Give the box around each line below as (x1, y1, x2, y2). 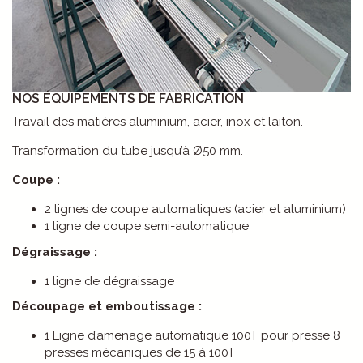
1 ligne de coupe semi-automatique (45, 219, 249, 233)
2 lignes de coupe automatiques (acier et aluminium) (45, 202, 346, 216)
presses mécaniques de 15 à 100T (45, 345, 235, 360)
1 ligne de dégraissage (45, 273, 174, 288)
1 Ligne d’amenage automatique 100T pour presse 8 (45, 328, 340, 343)
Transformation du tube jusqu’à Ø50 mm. (12, 143, 243, 158)
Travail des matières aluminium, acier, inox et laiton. (12, 114, 303, 129)
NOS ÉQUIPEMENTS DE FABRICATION (12, 90, 244, 106)
